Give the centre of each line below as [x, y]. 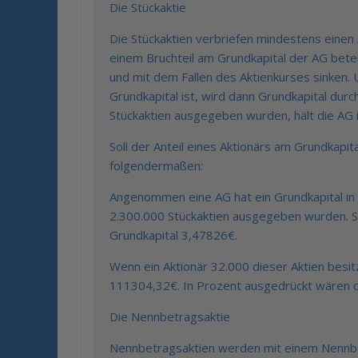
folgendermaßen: [156, 165]
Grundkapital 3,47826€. [173, 235]
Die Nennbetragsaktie [170, 316]
